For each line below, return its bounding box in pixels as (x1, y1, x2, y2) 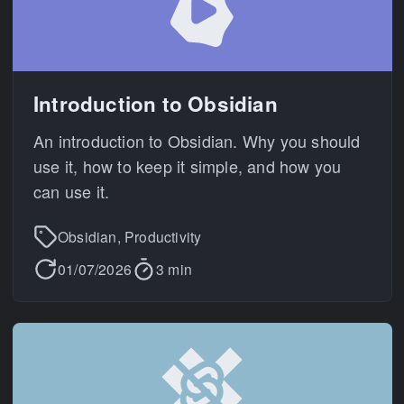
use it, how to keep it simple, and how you (33, 154, 342, 178)
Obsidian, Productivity (58, 225, 202, 246)
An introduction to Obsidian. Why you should (33, 129, 361, 152)
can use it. (33, 179, 110, 203)
